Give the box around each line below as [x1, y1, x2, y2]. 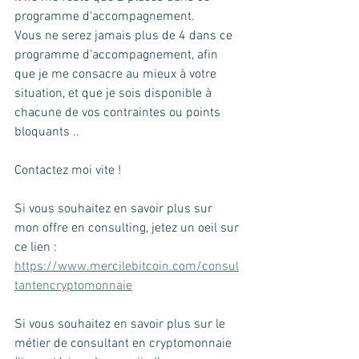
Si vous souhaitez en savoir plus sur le [14, 316, 228, 333]
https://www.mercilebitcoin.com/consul [14, 258, 239, 275]
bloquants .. [14, 123, 83, 140]
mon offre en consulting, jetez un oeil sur [14, 220, 242, 236]
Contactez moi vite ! [14, 162, 124, 179]
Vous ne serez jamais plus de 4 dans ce [14, 27, 236, 44]
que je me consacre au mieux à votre [14, 66, 220, 83]
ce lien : [14, 239, 60, 256]
